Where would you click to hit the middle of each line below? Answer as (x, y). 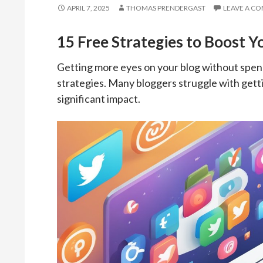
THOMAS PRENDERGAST (166, 8)
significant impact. (99, 99)
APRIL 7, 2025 (88, 8)
